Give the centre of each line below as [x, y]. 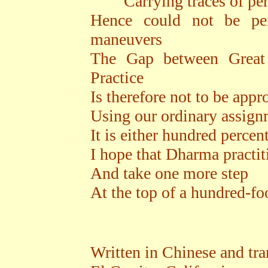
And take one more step [169, 173]
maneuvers [126, 39]
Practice [117, 77]
